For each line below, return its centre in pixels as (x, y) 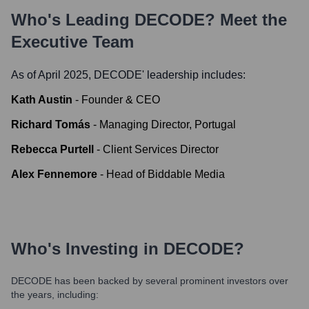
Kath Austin (42, 100)
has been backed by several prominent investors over (170, 281)
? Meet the (246, 20)
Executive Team (72, 42)
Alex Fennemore (54, 174)
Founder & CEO (121, 100)
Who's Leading (73, 20)
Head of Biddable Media (166, 174)
